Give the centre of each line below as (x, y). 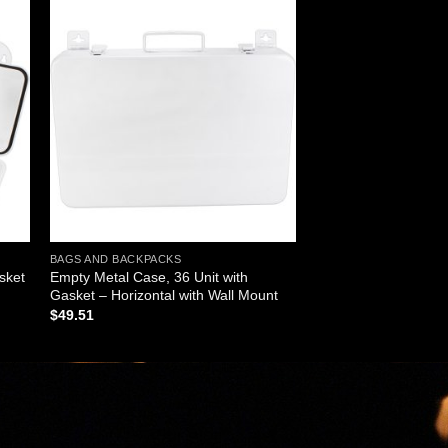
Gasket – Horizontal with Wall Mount (163, 294)
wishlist (261, 64)
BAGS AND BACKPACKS (115, 259)
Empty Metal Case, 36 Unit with (148, 276)
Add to (261, 50)
